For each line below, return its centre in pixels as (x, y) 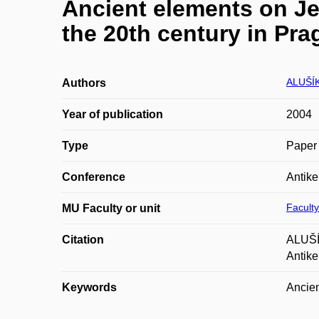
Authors (84, 83)
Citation (83, 240)
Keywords (89, 287)
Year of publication (113, 114)
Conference (94, 177)
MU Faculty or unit (111, 208)
